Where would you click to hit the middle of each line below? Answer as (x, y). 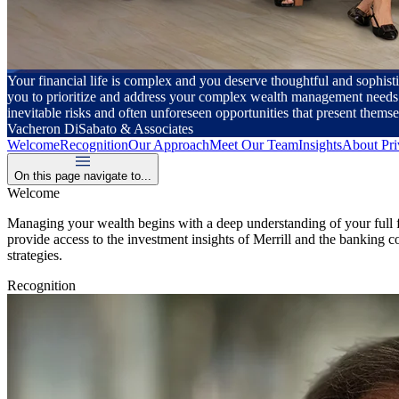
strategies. (35, 256)
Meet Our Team (254, 145)
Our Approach (169, 145)
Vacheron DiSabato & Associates (100, 129)
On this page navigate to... (83, 176)
